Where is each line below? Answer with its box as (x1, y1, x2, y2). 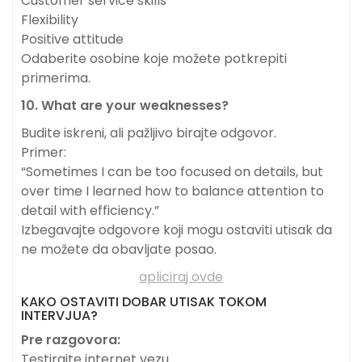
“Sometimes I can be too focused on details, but (21, 162, 323, 182)
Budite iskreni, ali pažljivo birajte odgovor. (21, 124, 276, 143)
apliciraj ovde (139, 267, 223, 287)
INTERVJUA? (21, 306, 98, 326)
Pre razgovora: (21, 330, 120, 350)
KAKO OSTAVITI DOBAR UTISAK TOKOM (21, 293, 267, 312)
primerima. (21, 69, 90, 88)
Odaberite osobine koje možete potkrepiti (21, 49, 287, 69)
